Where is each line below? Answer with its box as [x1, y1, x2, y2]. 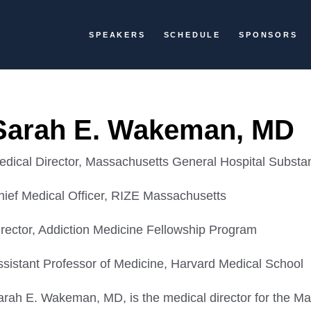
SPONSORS [239, 31, 298, 39]
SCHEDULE [163, 31, 221, 39]
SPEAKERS [89, 31, 146, 39]
